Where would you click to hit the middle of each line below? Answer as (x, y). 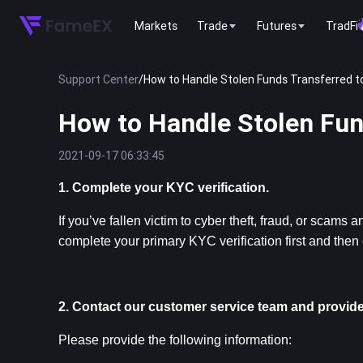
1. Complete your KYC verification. (164, 188)
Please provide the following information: (175, 340)
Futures (277, 26)
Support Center (98, 79)
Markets (156, 26)
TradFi (342, 26)
